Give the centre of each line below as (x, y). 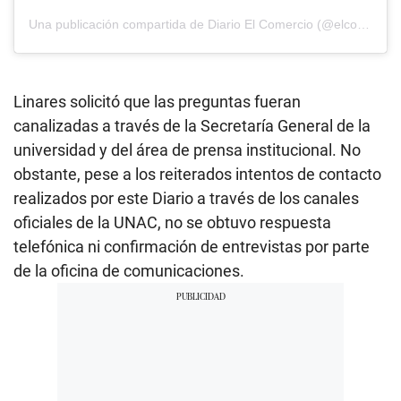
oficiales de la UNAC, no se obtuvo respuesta (172, 222)
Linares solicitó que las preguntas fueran (157, 101)
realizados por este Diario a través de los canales (186, 198)
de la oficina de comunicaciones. (129, 270)
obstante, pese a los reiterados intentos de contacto (197, 174)
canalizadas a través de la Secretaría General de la (192, 125)
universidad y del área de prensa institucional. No (187, 149)
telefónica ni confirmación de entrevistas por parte (192, 246)
